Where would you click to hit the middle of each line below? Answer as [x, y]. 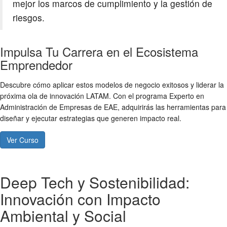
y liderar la [206, 85]
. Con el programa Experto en [157, 96]
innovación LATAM [79, 96]
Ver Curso [23, 140]
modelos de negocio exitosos [142, 85]
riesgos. [29, 18]
